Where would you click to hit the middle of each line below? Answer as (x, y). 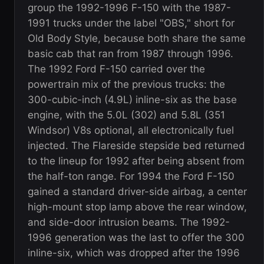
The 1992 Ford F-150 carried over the (116, 69)
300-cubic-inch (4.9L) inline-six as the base (132, 99)
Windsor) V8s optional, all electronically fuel (131, 130)
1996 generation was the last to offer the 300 (136, 237)
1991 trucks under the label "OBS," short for (131, 23)
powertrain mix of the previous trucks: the (126, 84)
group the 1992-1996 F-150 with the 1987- (129, 7)
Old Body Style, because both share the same (137, 38)
